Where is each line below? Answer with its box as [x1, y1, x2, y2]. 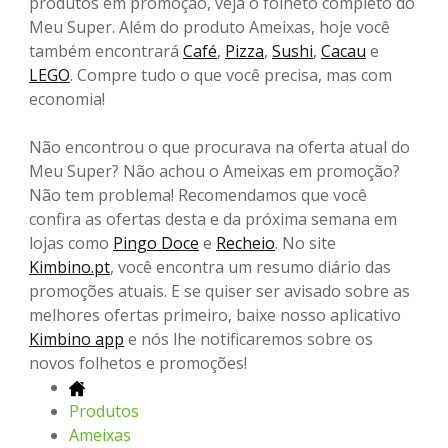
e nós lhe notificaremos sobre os [124, 328, 373, 351]
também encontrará [29, 40, 183, 63]
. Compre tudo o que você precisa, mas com [70, 64, 392, 87]
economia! [29, 88, 105, 111]
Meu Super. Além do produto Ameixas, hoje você [29, 16, 390, 39]
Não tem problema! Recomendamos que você [29, 184, 367, 207]
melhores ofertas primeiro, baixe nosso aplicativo [29, 304, 401, 327]
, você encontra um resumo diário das [110, 256, 391, 279]
